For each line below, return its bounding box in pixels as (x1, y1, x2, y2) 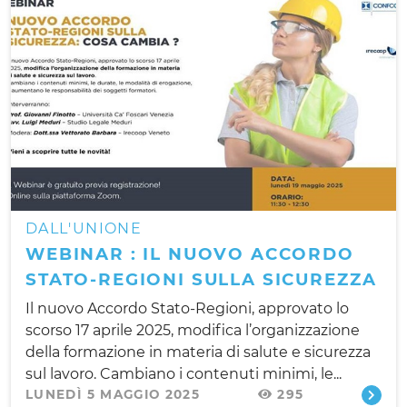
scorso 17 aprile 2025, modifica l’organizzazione (25, 321, 360, 339)
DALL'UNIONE (25, 219, 142, 237)
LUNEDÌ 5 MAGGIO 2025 (25, 386, 201, 402)
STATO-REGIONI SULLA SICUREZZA (25, 268, 377, 290)
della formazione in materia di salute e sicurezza (25, 342, 371, 361)
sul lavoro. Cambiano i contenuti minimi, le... (25, 364, 342, 382)
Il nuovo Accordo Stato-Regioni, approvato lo (25, 299, 349, 317)
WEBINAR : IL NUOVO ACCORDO (25, 243, 354, 264)
